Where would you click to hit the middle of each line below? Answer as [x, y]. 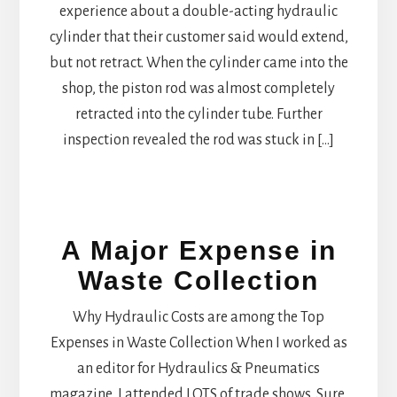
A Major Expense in [198, 251]
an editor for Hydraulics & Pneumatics [198, 369]
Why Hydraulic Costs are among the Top [198, 318]
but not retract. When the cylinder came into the [198, 62]
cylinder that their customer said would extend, [198, 37]
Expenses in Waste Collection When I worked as [198, 343]
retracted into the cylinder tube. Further [198, 114]
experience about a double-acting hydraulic [198, 11]
